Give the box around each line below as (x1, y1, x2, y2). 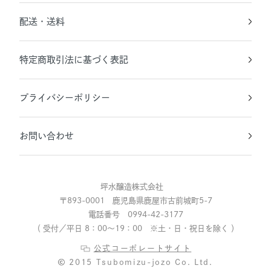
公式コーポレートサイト (93, 244, 192, 252)
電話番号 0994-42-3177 (88, 210, 183, 218)
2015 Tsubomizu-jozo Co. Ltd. (69, 258, 213, 266)
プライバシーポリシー (19, 93, 111, 102)
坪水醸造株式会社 (100, 182, 171, 191)
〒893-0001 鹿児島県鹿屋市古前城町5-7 (59, 196, 212, 204)
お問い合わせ (19, 131, 74, 140)
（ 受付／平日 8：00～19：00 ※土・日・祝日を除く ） (32, 224, 239, 232)
